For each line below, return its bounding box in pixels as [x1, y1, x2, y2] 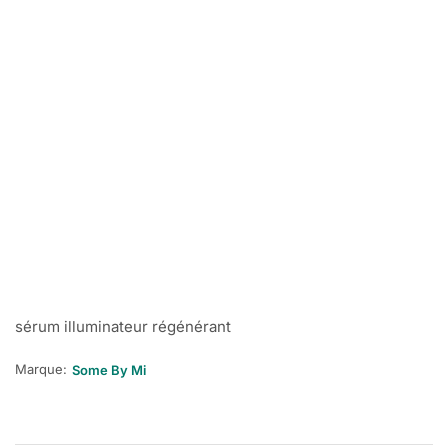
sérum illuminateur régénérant [15, 317, 231, 336]
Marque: [15, 360, 67, 377]
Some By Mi [72, 362, 146, 378]
